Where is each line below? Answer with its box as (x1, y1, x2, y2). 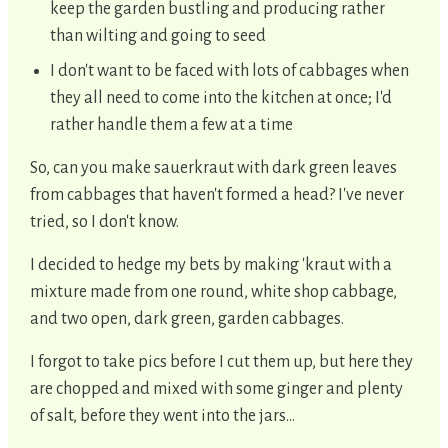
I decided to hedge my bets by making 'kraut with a (30, 255, 392, 274)
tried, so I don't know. (30, 212, 179, 231)
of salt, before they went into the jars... (30, 406, 295, 425)
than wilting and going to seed (50, 26, 266, 45)
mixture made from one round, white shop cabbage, (30, 282, 397, 301)
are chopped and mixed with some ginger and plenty (30, 379, 403, 398)
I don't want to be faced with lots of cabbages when (50, 61, 409, 80)
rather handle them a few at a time (50, 115, 293, 134)
